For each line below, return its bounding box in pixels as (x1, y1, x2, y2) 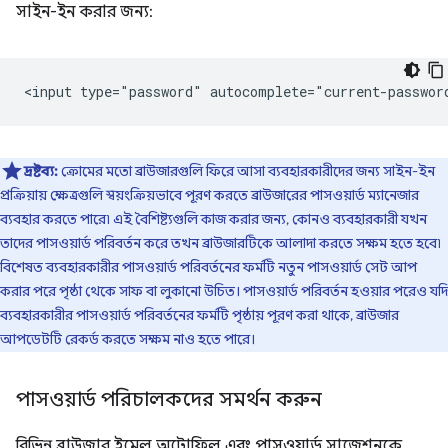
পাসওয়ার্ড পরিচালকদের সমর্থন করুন (16, 387, 322, 413)
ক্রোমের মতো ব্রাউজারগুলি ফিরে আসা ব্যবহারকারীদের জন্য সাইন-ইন (58, 162, 435, 181)
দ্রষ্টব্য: (24, 162, 58, 181)
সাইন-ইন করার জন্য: (16, 2, 153, 23)
